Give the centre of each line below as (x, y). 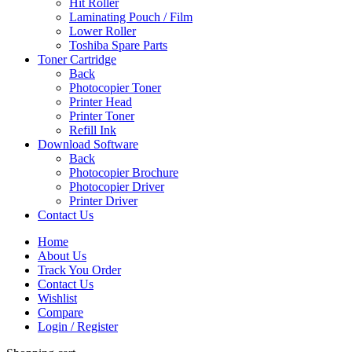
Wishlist (57, 299)
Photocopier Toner (115, 88)
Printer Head (101, 102)
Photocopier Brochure (124, 173)
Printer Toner (102, 116)
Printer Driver (103, 201)
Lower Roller (103, 31)
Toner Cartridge (77, 60)
